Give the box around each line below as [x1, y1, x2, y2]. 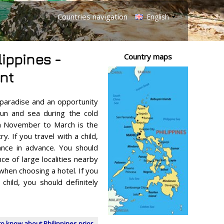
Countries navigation [57, 11, 127, 21]
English [144, 12, 169, 21]
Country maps [124, 51, 172, 61]
